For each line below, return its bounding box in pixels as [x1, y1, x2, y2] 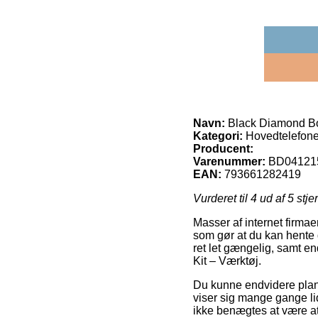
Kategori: [193, 129, 243, 142]
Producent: [193, 142, 253, 155]
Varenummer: [193, 155, 265, 168]
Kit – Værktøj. [193, 254, 261, 267]
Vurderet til [193, 192, 251, 204]
